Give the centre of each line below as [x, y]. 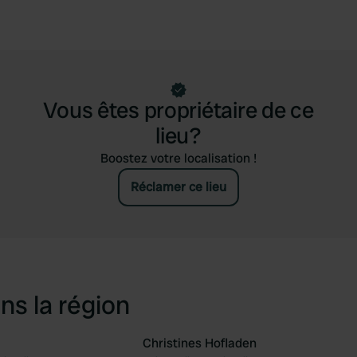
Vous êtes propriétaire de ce [178, 110]
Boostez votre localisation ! [178, 158]
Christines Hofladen [200, 343]
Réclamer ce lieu [178, 187]
